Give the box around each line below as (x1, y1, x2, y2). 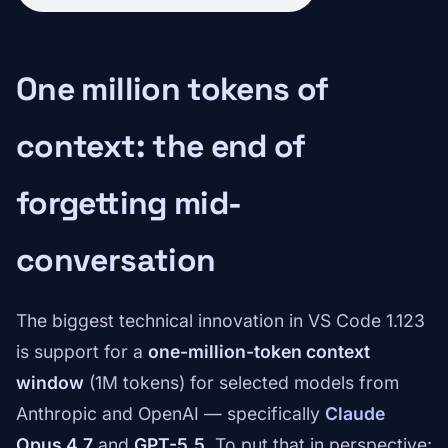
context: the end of (16, 126, 306, 167)
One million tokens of (16, 69, 329, 110)
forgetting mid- (16, 183, 242, 224)
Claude (325, 403, 385, 425)
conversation (16, 240, 216, 281)
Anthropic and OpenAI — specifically (16, 403, 325, 425)
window (16, 372, 84, 394)
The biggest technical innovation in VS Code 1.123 (16, 310, 425, 332)
